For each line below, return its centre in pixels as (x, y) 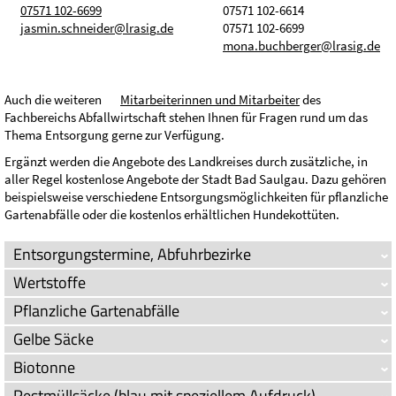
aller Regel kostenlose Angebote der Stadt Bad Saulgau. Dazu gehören (195, 179)
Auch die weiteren (54, 99)
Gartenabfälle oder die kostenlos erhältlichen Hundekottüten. (172, 214)
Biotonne (44, 367)
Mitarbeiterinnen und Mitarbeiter (210, 99)
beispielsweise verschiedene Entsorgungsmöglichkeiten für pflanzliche (196, 196)
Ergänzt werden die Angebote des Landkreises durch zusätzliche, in (186, 161)
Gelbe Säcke (53, 339)
